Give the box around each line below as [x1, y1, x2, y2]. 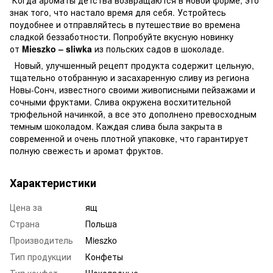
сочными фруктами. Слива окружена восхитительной [10, 95, 231, 108]
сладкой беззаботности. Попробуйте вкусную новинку [10, 30, 233, 43]
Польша [85, 217, 117, 230]
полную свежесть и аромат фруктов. [10, 144, 163, 157]
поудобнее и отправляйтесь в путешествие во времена [10, 18, 240, 30]
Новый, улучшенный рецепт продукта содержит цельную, [10, 58, 254, 71]
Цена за [10, 200, 42, 213]
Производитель [10, 233, 73, 246]
